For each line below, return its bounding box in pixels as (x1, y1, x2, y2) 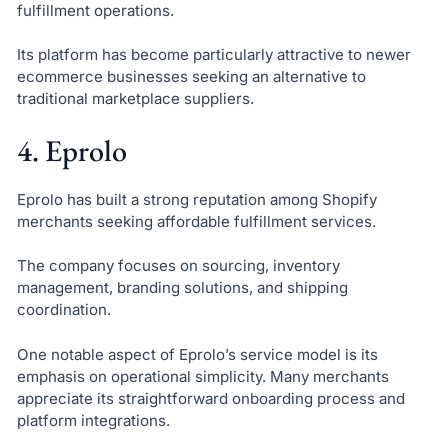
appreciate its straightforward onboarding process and (16, 388, 405, 408)
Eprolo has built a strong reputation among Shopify (16, 189, 377, 209)
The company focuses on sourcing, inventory (16, 256, 340, 276)
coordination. (16, 300, 111, 320)
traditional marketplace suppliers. (16, 89, 254, 109)
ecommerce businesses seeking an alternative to (16, 67, 366, 87)
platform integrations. (16, 410, 170, 430)
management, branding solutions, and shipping (16, 278, 348, 298)
